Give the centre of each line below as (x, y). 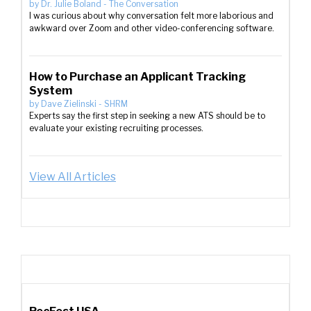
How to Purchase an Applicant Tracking (137, 77)
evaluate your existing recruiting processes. (116, 128)
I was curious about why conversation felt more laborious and (151, 16)
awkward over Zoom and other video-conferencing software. (152, 28)
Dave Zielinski (69, 104)
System (51, 91)
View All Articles (73, 177)
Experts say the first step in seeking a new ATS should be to (147, 116)
